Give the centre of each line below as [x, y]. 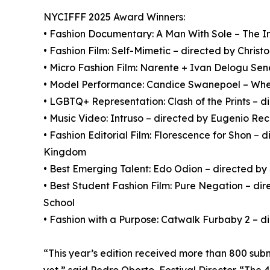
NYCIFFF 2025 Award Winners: [114, 17]
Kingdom [65, 152]
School [59, 202]
